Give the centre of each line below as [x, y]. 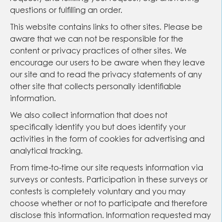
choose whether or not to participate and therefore [109, 204]
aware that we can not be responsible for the [97, 40]
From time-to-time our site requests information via [107, 168]
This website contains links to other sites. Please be [106, 28]
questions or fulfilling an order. [66, 11]
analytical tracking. [46, 152]
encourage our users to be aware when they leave [108, 63]
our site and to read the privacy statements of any [106, 75]
